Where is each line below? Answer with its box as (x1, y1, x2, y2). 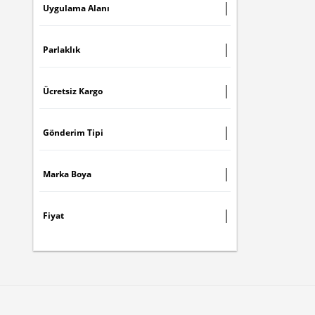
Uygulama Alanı (43, 2, 110, 14)
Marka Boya (43, 168, 91, 180)
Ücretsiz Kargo (43, 85, 103, 97)
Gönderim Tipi (43, 127, 103, 139)
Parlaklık (43, 44, 80, 56)
